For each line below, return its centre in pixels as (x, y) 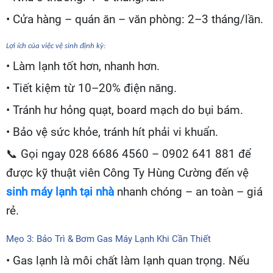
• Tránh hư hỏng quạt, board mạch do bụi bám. (125, 110)
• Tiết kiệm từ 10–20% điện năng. (91, 88)
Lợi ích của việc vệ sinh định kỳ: (56, 46)
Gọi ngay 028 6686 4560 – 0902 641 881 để (134, 154)
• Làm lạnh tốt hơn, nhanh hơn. (83, 66)
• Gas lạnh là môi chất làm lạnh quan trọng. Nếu (128, 261)
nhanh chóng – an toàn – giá (188, 192)
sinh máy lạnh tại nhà (60, 192)
